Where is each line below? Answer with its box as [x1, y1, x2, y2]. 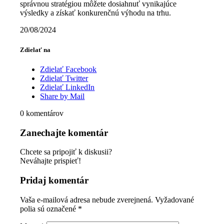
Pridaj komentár [20, 174, 89, 185]
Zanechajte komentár [20, 127, 108, 138]
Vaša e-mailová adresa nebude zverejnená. [20, 195, 153, 204]
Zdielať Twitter [40, 73, 88, 82]
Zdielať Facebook [40, 64, 97, 73]
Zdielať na [20, 45, 51, 53]
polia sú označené [20, 204, 78, 213]
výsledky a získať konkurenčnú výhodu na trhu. [20, 8, 171, 17]
